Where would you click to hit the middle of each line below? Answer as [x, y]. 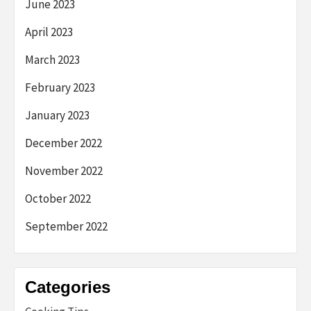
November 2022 [64, 170]
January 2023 [57, 115]
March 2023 [52, 59]
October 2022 [58, 198]
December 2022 [64, 143]
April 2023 [49, 32]
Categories [68, 287]
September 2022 [66, 226]
